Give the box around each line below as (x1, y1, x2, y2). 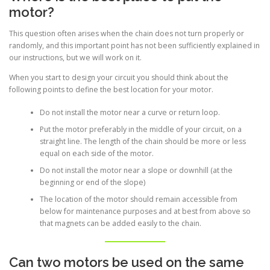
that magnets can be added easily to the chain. (39, 218, 201, 229)
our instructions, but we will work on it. (9, 52, 142, 63)
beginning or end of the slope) (39, 177, 145, 188)
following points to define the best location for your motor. (9, 84, 213, 95)
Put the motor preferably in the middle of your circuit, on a (39, 124, 242, 135)
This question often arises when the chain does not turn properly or (9, 28, 244, 39)
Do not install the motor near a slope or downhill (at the (39, 165, 233, 176)
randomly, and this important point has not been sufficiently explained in (9, 40, 260, 51)
